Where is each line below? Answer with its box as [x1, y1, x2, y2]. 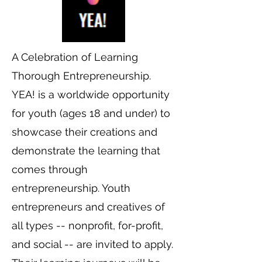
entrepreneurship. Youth [12, 182, 130, 194]
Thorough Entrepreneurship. [12, 70, 151, 82]
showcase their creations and [12, 126, 157, 138]
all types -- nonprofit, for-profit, [12, 219, 163, 232]
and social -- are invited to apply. [12, 238, 173, 250]
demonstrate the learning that [12, 144, 160, 157]
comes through [12, 163, 88, 175]
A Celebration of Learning [12, 51, 138, 63]
